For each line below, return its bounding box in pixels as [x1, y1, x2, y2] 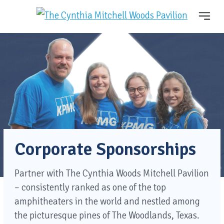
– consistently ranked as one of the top [14, 181, 166, 193]
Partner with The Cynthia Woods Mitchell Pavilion [14, 167, 209, 179]
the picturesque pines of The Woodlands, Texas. [14, 209, 199, 221]
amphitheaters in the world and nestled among [14, 195, 200, 207]
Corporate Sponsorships [14, 138, 196, 160]
